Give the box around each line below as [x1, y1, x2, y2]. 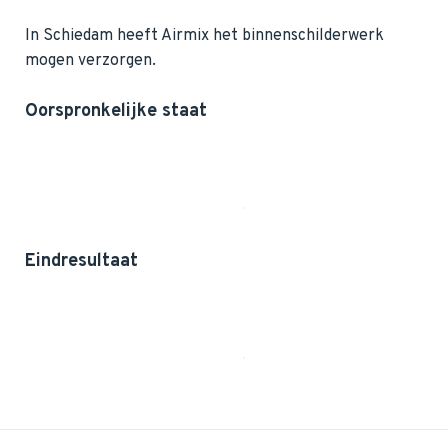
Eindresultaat [25, 249, 138, 273]
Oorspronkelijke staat [25, 99, 207, 123]
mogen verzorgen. [25, 50, 156, 71]
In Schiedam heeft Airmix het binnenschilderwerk [25, 25, 384, 46]
